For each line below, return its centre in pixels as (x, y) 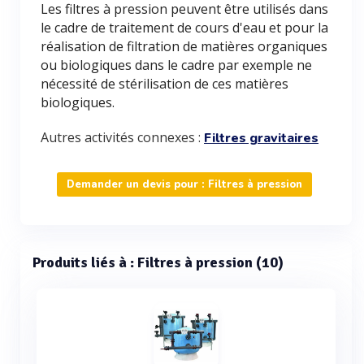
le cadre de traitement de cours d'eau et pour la (184, 28)
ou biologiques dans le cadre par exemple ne (176, 65)
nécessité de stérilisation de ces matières (165, 84)
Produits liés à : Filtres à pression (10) (158, 262)
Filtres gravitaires (261, 138)
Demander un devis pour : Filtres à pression (184, 184)
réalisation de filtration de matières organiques (184, 46)
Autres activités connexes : (122, 137)
